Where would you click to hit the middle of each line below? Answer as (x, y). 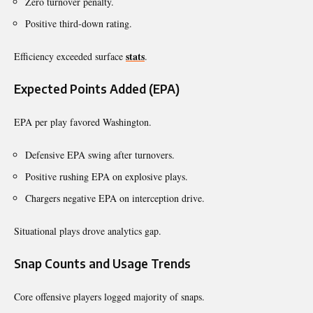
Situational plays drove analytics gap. (88, 231)
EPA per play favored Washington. (83, 122)
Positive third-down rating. (79, 23)
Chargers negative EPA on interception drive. (115, 198)
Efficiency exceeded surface (70, 56)
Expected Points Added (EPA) (97, 88)
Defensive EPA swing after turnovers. (100, 154)
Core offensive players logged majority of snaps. (109, 296)
